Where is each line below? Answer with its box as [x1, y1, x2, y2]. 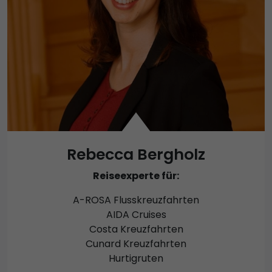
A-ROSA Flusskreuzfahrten [73, 193, 199, 208]
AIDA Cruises [106, 208, 166, 222]
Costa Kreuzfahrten [89, 222, 183, 237]
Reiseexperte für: [93, 169, 179, 183]
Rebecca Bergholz [67, 144, 205, 166]
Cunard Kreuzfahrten [86, 237, 186, 251]
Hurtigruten [109, 251, 163, 266]
